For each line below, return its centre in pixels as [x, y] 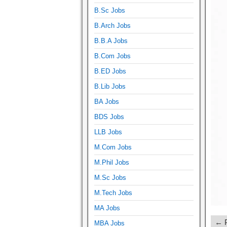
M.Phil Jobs [112, 162]
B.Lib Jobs [110, 86]
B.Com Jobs [112, 56]
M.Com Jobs [113, 147]
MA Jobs [107, 208]
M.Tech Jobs [113, 193]
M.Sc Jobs [110, 177]
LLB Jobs [108, 132]
